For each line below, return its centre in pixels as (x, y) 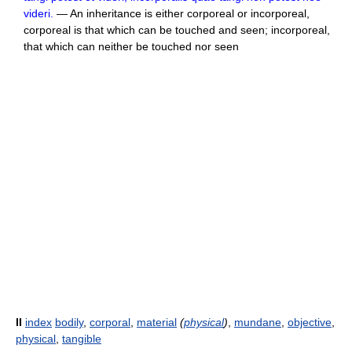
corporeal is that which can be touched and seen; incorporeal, (177, 30)
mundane (258, 322)
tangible (82, 339)
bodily (69, 322)
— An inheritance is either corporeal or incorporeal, (181, 13)
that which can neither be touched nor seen (131, 46)
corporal (110, 322)
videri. (38, 13)
